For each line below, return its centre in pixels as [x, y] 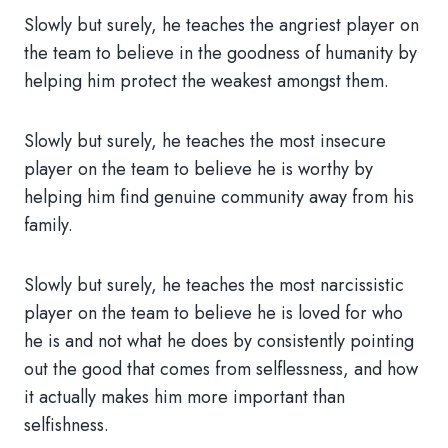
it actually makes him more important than [184, 397]
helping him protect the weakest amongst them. [206, 81]
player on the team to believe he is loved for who [213, 313]
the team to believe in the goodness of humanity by [220, 53]
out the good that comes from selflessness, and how [221, 369]
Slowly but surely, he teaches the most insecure [205, 141]
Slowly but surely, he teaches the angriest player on [221, 25]
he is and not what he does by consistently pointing [219, 341]
